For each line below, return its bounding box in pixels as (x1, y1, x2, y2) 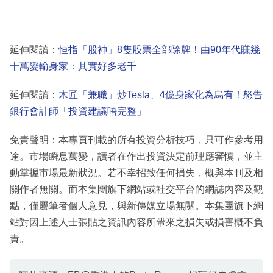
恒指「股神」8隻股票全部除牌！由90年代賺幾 (58, 44, 260, 55)
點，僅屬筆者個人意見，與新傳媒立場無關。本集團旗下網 (10, 200, 263, 211)
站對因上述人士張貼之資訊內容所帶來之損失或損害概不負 (10, 216, 263, 227)
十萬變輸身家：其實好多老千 (10, 60, 136, 71)
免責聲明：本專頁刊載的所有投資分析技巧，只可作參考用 (10, 134, 263, 145)
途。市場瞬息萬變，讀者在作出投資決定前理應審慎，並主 (10, 151, 263, 161)
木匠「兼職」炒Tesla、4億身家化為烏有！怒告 (58, 89, 263, 100)
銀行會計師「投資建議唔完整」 (10, 105, 146, 116)
